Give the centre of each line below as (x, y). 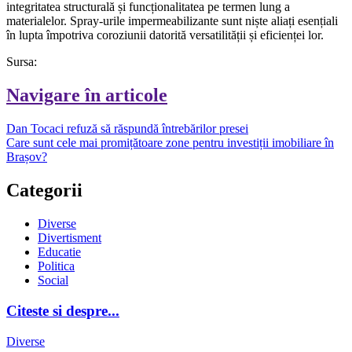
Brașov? (27, 157)
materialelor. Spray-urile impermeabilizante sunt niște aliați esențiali (172, 21)
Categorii (44, 191)
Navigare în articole (87, 95)
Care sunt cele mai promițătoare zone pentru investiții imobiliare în (170, 143)
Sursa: (22, 62)
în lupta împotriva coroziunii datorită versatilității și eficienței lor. (165, 35)
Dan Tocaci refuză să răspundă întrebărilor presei (127, 129)
